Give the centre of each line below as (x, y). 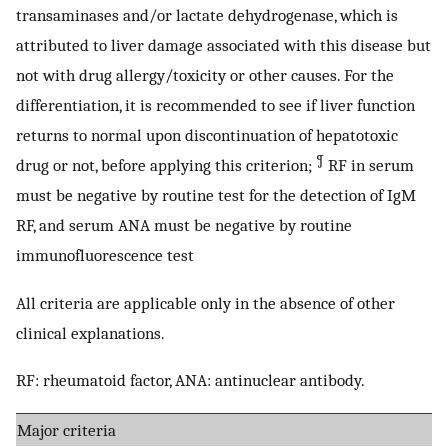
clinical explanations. (90, 332)
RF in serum (369, 165)
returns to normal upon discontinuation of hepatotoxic (207, 135)
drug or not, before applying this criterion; (166, 165)
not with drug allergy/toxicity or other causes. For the (205, 75)
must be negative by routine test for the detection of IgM (216, 195)
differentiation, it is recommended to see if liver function (215, 105)
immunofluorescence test (105, 255)
